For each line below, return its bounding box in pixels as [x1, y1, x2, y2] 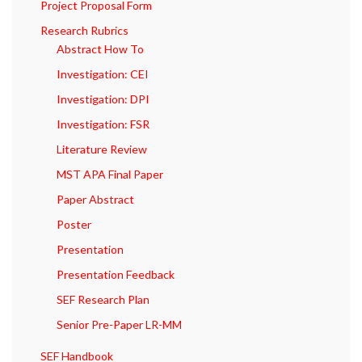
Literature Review [57, 142, 147, 157]
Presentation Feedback [57, 267, 175, 282]
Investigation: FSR [57, 117, 149, 132]
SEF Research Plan [57, 293, 149, 307]
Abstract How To [57, 42, 144, 57]
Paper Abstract [57, 192, 134, 207]
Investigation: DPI [57, 92, 149, 107]
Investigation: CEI [57, 67, 149, 82]
